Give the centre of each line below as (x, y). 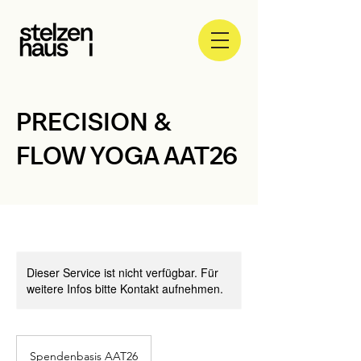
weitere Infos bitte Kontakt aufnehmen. (125, 288)
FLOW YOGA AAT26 (127, 156)
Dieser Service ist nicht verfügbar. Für (122, 272)
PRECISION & (94, 122)
